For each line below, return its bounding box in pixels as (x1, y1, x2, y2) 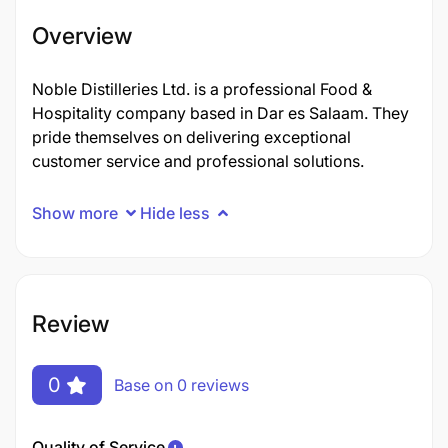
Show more (32, 202, 118, 223)
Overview (32, 22, 132, 50)
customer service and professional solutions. (32, 151, 364, 171)
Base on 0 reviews (114, 374, 249, 395)
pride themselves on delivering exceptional (32, 127, 351, 147)
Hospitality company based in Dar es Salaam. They (32, 103, 409, 123)
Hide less (140, 202, 210, 223)
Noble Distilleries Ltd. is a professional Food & (32, 79, 372, 99)
